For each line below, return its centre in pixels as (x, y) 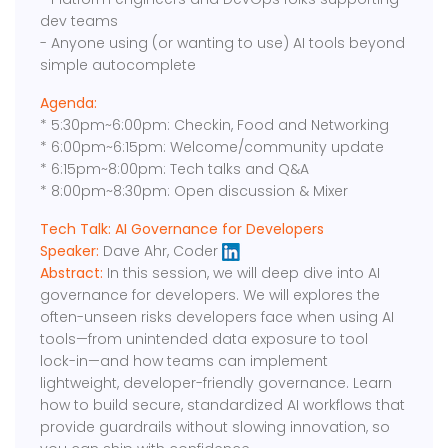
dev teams (79, 21)
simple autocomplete (118, 65)
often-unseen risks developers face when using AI (217, 317)
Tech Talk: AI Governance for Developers (182, 229)
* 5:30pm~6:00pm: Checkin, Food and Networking (215, 125)
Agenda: (69, 103)
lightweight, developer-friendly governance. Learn (216, 383)
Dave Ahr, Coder (161, 251)
